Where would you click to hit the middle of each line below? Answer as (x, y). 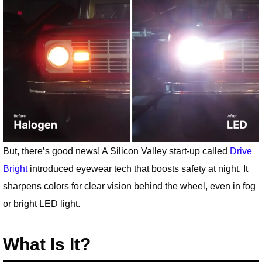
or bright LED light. (42, 204)
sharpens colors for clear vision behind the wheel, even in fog (129, 186)
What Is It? (47, 244)
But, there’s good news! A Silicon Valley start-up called (116, 151)
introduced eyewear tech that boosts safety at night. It (138, 169)
